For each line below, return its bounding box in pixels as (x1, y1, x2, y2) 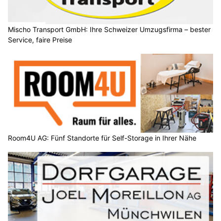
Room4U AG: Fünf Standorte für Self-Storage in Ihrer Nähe (8, 133, 196, 142)
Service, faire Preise (8, 36, 72, 44)
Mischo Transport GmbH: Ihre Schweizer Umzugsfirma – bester (8, 25, 211, 34)
